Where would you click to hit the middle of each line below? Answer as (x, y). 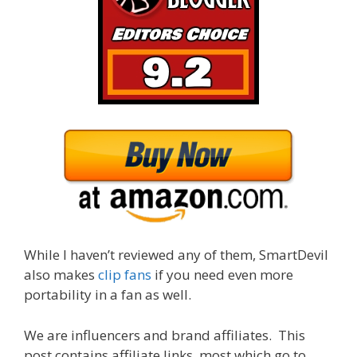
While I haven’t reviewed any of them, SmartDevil (176, 255)
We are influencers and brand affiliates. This (165, 335)
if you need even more (222, 275)
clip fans (125, 275)
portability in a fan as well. (108, 295)
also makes (61, 275)
